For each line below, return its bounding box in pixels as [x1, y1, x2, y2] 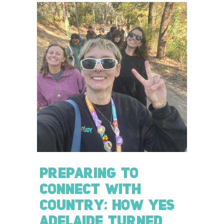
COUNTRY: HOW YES [39, 193, 174, 210]
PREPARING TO [39, 161, 138, 178]
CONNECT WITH [39, 177, 141, 194]
